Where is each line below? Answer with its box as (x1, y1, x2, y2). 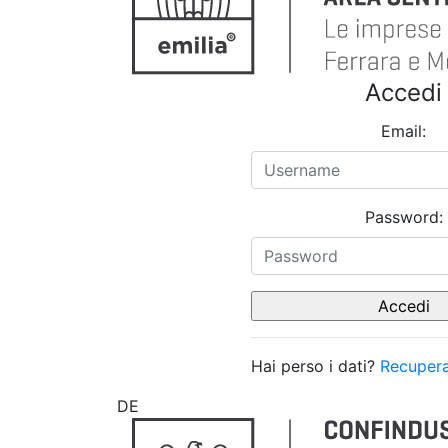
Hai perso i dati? (251, 356, 380, 376)
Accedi (365, 78, 442, 107)
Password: (364, 207, 443, 227)
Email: (381, 121, 426, 141)
